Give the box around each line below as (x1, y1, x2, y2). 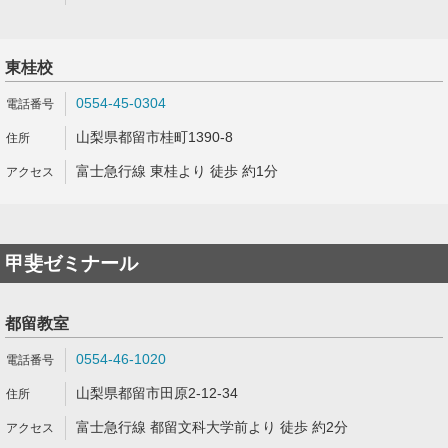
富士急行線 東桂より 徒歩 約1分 (76, 163, 278, 179)
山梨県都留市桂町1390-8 (76, 129, 233, 145)
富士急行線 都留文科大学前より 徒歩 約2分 (76, 419, 348, 435)
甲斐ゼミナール (5, 253, 138, 274)
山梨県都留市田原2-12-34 (76, 385, 238, 401)
